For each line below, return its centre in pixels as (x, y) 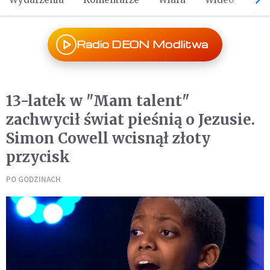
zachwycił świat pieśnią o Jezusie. (130, 120)
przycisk (38, 157)
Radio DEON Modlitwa (142, 44)
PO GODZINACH (33, 179)
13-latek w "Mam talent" (98, 101)
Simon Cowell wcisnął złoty (108, 138)
